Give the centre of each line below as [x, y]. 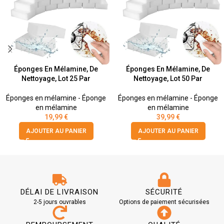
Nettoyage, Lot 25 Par [56, 78]
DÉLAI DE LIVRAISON [60, 192]
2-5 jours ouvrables [59, 202]
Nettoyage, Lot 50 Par [168, 78]
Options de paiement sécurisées [164, 202]
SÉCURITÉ [164, 192]
